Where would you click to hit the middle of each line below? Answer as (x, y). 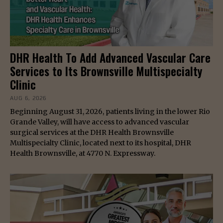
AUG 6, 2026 (28, 98)
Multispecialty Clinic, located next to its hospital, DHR (101, 143)
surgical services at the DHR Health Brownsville (92, 133)
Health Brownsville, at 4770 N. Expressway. (83, 154)
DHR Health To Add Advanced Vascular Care (110, 58)
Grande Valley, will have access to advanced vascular (100, 122)
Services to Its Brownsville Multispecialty (106, 71)
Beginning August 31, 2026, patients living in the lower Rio (110, 112)
